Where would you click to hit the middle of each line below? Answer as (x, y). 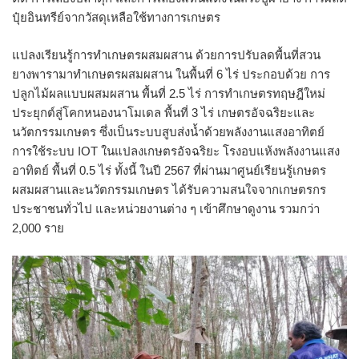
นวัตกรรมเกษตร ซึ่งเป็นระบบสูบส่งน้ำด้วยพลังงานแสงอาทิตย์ (168, 131)
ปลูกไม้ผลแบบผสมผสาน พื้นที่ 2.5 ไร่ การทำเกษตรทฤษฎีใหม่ (169, 93)
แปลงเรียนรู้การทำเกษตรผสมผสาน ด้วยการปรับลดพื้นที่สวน (166, 54)
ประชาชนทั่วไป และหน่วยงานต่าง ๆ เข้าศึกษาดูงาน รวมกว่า (166, 208)
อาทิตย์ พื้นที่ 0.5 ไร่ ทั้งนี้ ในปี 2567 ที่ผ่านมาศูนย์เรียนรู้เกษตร (169, 170)
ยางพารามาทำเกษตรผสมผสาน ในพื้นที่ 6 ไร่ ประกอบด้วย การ (171, 74)
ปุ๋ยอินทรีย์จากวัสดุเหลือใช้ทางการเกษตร (116, 18)
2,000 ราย (38, 228)
